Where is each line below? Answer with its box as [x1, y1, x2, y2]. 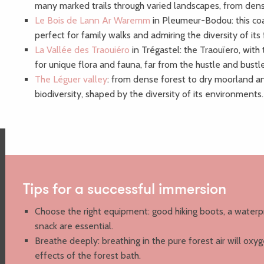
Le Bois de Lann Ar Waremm [35, 15, 150, 27]
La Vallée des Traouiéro [35, 44, 130, 56]
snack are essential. [35, 220, 113, 232]
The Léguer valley [35, 74, 107, 85]
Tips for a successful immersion [23, 183, 226, 198]
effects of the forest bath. [35, 250, 141, 262]
